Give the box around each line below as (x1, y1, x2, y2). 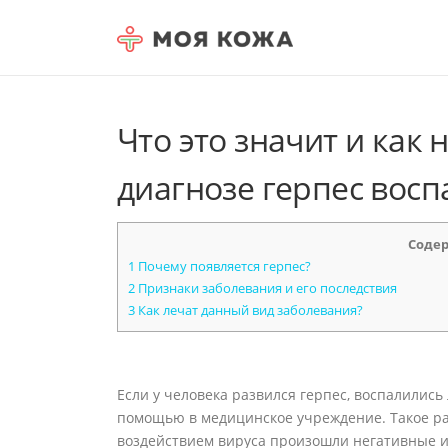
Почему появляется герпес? (135, 257, 311, 275)
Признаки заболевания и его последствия (135, 279, 397, 297)
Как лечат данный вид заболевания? (135, 301, 363, 319)
